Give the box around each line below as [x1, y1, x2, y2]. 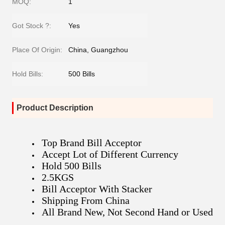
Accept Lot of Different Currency [42, 149, 178, 160]
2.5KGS [42, 172, 76, 183]
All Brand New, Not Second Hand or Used [42, 206, 213, 217]
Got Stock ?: [12, 22, 51, 30]
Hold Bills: [12, 70, 43, 78]
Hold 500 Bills [42, 160, 104, 171]
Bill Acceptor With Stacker [42, 183, 152, 194]
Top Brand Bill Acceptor [42, 137, 142, 148]
